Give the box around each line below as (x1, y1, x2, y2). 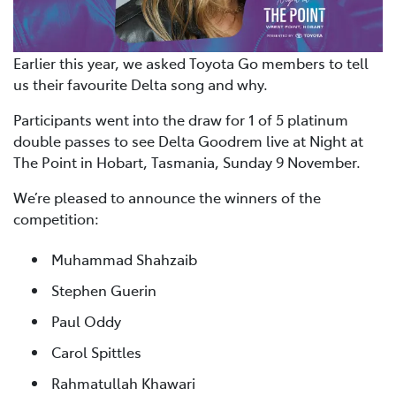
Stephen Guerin (51, 279, 156, 300)
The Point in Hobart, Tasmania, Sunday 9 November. (13, 152, 361, 172)
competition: (13, 209, 99, 229)
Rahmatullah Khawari (51, 372, 195, 392)
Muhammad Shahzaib (51, 248, 197, 269)
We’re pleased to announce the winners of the (13, 187, 321, 208)
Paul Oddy (51, 310, 121, 331)
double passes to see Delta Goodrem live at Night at (13, 131, 363, 151)
